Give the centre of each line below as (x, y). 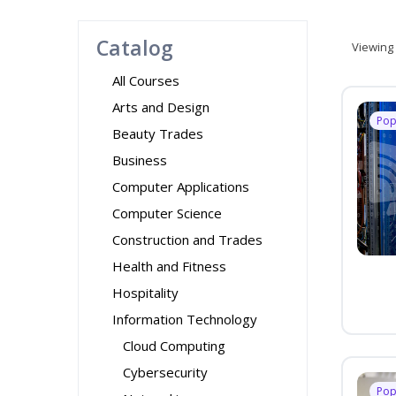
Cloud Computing (174, 346)
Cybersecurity (165, 372)
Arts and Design (161, 107)
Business (140, 160)
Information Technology (185, 319)
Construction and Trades (187, 240)
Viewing (373, 47)
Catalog (135, 48)
